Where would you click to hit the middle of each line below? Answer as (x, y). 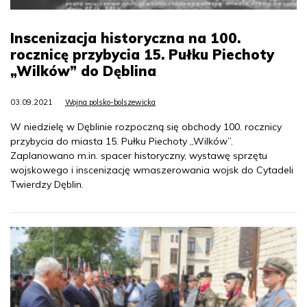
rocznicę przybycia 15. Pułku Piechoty (142, 55)
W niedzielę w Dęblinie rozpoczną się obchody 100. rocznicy (146, 127)
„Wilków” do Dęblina (83, 71)
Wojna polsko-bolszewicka (110, 102)
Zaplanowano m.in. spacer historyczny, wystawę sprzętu (139, 156)
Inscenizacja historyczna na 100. (125, 38)
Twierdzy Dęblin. (47, 185)
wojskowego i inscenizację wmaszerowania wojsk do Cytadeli (152, 170)
